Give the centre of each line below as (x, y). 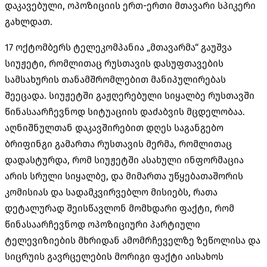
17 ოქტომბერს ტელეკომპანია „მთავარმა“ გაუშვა (118, 47)
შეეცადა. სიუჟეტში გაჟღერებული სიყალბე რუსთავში (130, 95)
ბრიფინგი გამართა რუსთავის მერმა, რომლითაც (118, 144)
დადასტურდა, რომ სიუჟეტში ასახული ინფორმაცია (124, 160)
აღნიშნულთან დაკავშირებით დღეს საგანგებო (114, 128)
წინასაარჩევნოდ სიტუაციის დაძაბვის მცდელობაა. (125, 111)
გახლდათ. (29, 21)
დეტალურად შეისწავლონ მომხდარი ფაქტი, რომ (119, 208)
